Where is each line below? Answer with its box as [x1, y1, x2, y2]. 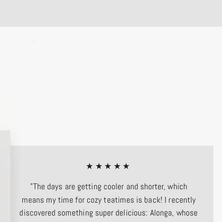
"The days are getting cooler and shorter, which [30, 181, 188, 192]
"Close [34, 35, 54, 45]
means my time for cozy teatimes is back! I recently [21, 194, 196, 205]
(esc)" [34, 47, 53, 57]
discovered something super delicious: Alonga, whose [19, 207, 198, 219]
